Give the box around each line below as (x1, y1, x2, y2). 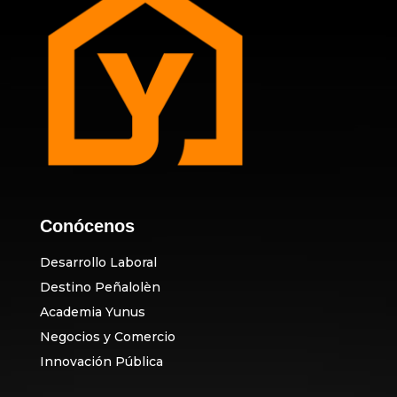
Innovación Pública (39, 354, 163, 370)
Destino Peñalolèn (39, 279, 160, 296)
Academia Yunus (39, 304, 145, 321)
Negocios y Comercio (39, 329, 175, 346)
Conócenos (39, 216, 135, 237)
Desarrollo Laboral (39, 254, 157, 271)
